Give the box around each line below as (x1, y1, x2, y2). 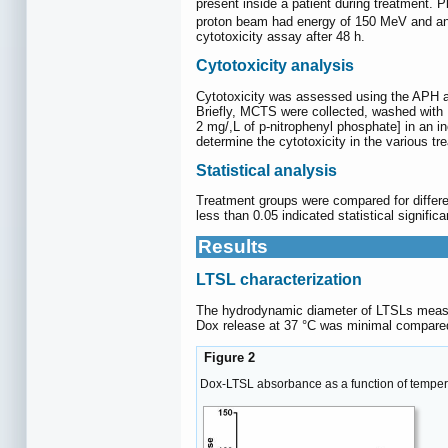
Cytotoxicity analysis (196, 57, 354, 75)
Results (198, 236, 268, 258)
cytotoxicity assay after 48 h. (196, 29, 365, 45)
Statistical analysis (196, 161, 337, 179)
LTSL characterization (196, 271, 362, 289)
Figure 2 (200, 349, 255, 365)
